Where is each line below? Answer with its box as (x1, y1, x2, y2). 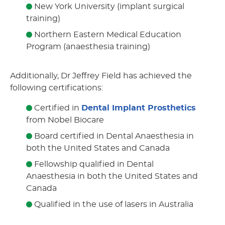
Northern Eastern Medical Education (32, 31, 181, 39)
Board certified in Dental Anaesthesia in (32, 132, 194, 141)
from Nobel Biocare (26, 116, 104, 125)
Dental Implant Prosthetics (81, 104, 196, 113)
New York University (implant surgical (32, 3, 184, 11)
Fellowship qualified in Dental (32, 160, 154, 169)
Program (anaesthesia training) (26, 43, 150, 51)
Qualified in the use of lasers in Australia (32, 200, 193, 209)
